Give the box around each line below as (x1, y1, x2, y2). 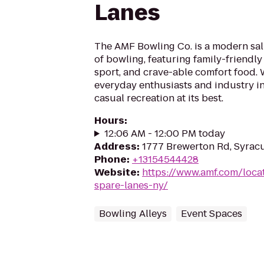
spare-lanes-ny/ (94, 179, 168, 192)
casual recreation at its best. (94, 91, 223, 105)
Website (94, 166, 137, 179)
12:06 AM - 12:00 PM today (104, 127, 225, 140)
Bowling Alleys (99, 207, 167, 220)
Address (94, 140, 137, 153)
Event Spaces (181, 207, 242, 220)
